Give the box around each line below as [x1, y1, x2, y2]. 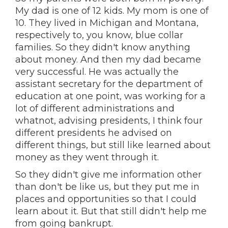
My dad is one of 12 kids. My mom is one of [15, 5, 209, 16]
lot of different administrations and [15, 103, 175, 114]
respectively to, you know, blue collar [15, 30, 183, 41]
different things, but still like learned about [15, 139, 211, 151]
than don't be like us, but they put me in [15, 181, 199, 192]
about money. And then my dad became [15, 54, 201, 65]
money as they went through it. [15, 152, 159, 163]
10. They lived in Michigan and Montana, [15, 17, 198, 28]
